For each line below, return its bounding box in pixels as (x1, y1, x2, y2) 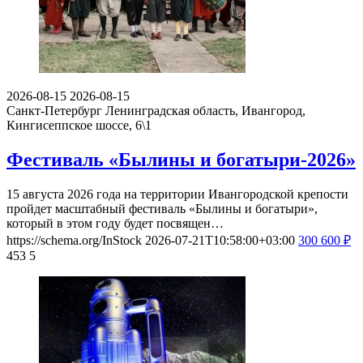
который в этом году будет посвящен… (6, 216, 224, 230)
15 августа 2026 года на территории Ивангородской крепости (6, 186, 348, 201)
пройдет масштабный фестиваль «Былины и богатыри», (6, 201, 318, 216)
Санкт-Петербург (6, 103, 102, 117)
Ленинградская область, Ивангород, (105, 103, 305, 117)
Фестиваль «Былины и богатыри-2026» (6, 148, 356, 170)
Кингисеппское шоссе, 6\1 (6, 117, 152, 132)
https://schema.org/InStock (6, 233, 142, 247)
